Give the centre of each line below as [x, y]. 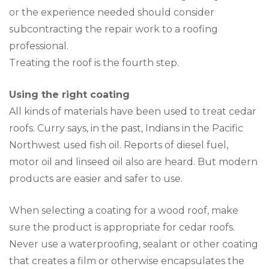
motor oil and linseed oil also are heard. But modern [133, 162]
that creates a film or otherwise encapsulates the [127, 261]
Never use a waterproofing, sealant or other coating [134, 244]
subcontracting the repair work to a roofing [113, 29]
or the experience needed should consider [112, 12]
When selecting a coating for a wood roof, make [124, 210]
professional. [39, 46]
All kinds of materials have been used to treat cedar [133, 111]
